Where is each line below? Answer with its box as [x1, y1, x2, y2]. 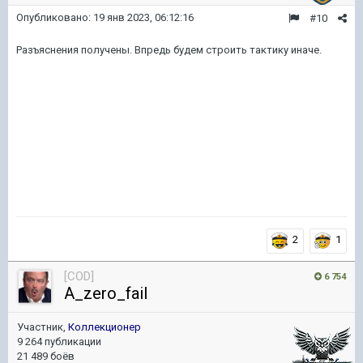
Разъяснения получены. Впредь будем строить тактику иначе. [16, 44, 322, 56]
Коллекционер [68, 321, 141, 333]
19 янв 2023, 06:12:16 [93, 11, 194, 23]
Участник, [17, 321, 68, 333]
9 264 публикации [17, 335, 101, 348]
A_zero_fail [64, 284, 147, 303]
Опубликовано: [16, 11, 93, 23]
